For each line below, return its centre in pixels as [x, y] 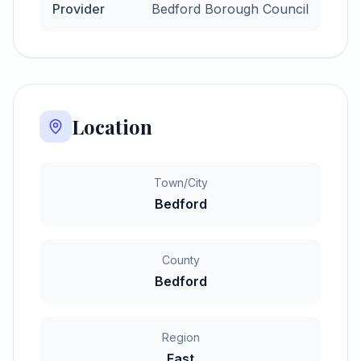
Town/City [180, 183]
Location [112, 127]
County [180, 260]
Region [180, 337]
